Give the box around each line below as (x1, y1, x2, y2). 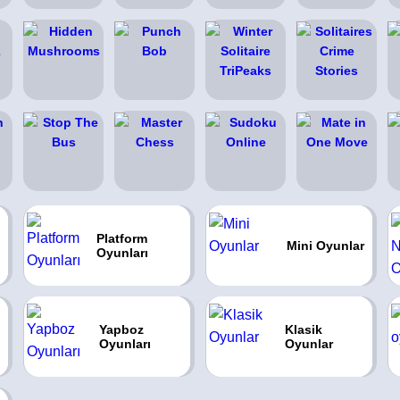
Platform (96, 231, 148, 246)
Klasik (285, 322, 323, 337)
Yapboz (98, 322, 144, 337)
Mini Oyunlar (286, 238, 364, 253)
